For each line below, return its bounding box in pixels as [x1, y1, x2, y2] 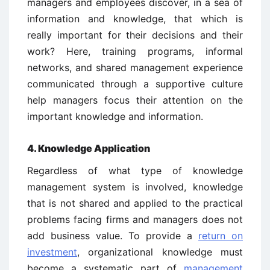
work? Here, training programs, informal [27, 45, 243, 57]
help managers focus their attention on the [27, 93, 243, 106]
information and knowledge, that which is [27, 12, 243, 25]
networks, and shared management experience [27, 61, 243, 74]
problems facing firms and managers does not [27, 213, 243, 225]
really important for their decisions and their [27, 28, 243, 41]
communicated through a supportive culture [27, 77, 243, 90]
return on [198, 229, 243, 242]
